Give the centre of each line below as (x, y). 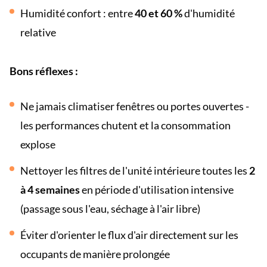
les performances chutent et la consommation (125, 125)
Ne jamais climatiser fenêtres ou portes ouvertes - (135, 106)
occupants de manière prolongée (95, 254)
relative (38, 32)
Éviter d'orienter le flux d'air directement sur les (129, 235)
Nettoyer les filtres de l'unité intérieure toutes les (135, 170)
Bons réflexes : (44, 71)
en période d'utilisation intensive (157, 190)
